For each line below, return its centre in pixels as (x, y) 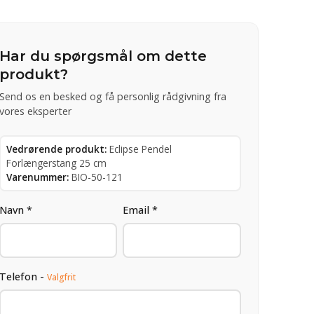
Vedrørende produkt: (56, 149)
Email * (141, 210)
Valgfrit (61, 277)
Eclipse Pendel (140, 149)
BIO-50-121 (97, 177)
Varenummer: (37, 177)
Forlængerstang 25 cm (56, 163)
